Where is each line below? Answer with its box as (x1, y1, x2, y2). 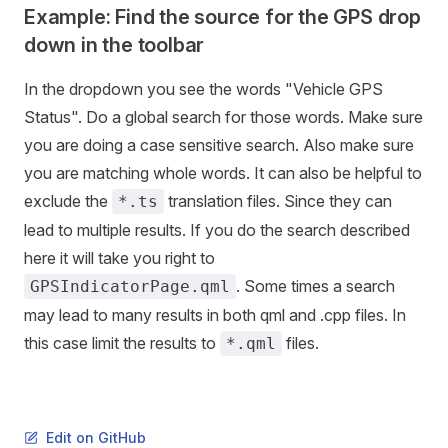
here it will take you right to (24, 248, 215, 268)
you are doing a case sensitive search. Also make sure (24, 135, 414, 155)
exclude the (24, 191, 112, 211)
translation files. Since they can (164, 191, 392, 211)
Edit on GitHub (46, 429, 146, 446)
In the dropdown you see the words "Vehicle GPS (24, 79, 383, 99)
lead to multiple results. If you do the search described (24, 220, 410, 240)
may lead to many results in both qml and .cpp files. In (24, 305, 406, 325)
